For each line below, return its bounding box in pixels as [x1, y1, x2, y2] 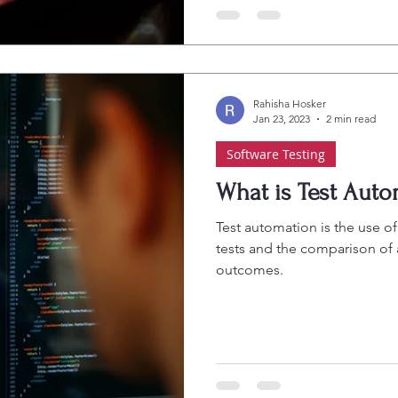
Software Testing [227, 146, 325, 163]
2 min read [326, 112, 376, 125]
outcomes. [216, 261, 283, 278]
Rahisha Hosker [253, 97, 326, 110]
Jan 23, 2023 [253, 112, 310, 125]
